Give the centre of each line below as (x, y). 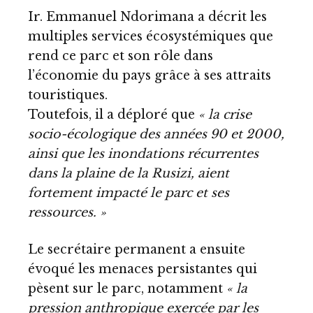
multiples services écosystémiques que (151, 36)
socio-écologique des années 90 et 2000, (156, 134)
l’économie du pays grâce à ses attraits (150, 75)
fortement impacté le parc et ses (129, 192)
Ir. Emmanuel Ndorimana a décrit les (147, 16)
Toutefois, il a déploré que (113, 114)
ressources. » (67, 212)
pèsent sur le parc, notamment (127, 289)
